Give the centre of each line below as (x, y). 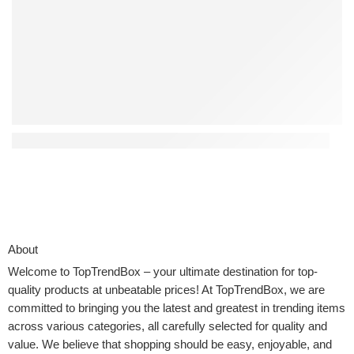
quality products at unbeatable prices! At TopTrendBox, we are (166, 290)
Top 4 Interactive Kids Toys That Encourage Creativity (171, 141)
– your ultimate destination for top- (229, 272)
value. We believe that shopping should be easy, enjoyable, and (170, 345)
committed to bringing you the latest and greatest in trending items (177, 309)
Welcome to (40, 272)
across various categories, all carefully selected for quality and (168, 327)
